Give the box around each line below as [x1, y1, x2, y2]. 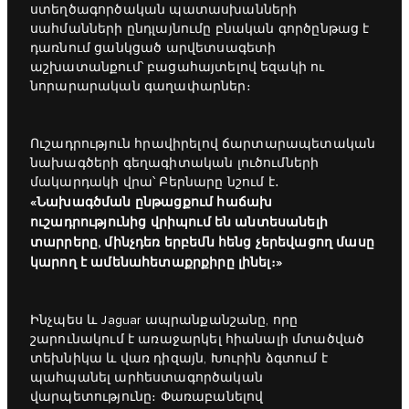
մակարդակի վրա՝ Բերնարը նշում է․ [30, 174, 279, 190]
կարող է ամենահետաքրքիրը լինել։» [30, 254, 282, 270]
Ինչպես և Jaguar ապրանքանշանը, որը [30, 312, 299, 328]
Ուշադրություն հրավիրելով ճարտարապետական [30, 136, 376, 152]
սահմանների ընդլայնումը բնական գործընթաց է [30, 21, 370, 37]
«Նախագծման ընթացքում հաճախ [30, 194, 273, 210]
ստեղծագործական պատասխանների [30, 2, 298, 17]
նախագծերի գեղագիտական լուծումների [30, 155, 320, 171]
